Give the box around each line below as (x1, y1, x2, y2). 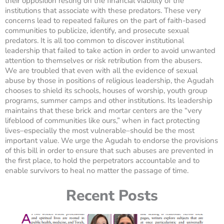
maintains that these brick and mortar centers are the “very (5, 105, 202, 116)
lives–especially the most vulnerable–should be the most (5, 125, 194, 136)
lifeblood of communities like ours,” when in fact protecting (5, 115, 200, 126)
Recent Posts (66, 185, 158, 206)
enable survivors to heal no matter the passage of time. (5, 165, 188, 176)
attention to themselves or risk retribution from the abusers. (5, 55, 202, 66)
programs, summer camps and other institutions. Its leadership (5, 95, 212, 106)
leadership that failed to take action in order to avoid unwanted (5, 45, 215, 56)
